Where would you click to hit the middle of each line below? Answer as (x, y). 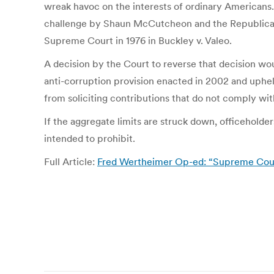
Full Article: (71, 161)
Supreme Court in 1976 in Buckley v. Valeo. (138, 40)
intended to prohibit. (90, 138)
